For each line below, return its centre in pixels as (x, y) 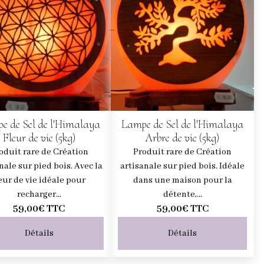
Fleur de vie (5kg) (39, 138)
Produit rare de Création (183, 152)
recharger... (39, 194)
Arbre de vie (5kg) (183, 138)
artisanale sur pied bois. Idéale (183, 166)
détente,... (182, 194)
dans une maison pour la (182, 180)
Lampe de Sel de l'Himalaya (183, 124)
